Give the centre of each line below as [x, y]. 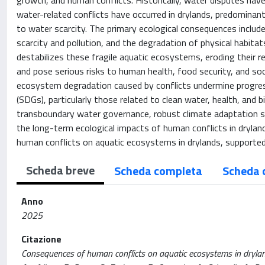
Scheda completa [158, 171]
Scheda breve [60, 170]
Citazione [41, 239]
